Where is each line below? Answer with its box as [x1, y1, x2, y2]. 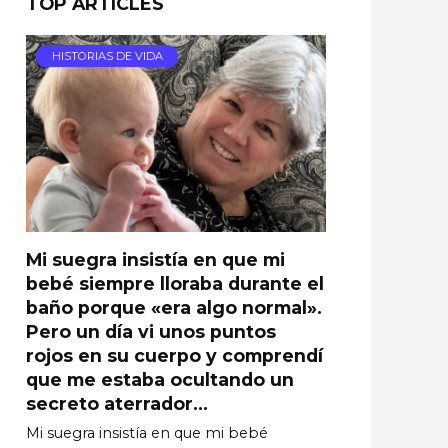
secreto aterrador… [26, 392, 208, 414]
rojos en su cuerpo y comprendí [26, 344, 323, 366]
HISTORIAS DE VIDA [51, 48, 163, 63]
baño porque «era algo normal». [26, 296, 322, 318]
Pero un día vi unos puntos [26, 320, 276, 342]
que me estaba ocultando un [26, 368, 294, 390]
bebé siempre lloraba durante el [26, 272, 324, 294]
